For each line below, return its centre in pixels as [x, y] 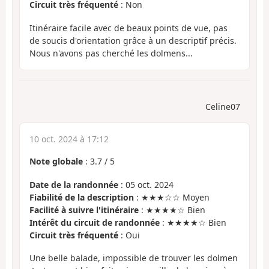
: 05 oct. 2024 [146, 184]
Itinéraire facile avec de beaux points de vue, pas [128, 28]
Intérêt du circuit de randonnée [95, 222]
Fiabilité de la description [82, 197]
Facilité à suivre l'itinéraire [84, 210]
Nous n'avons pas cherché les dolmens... [111, 53]
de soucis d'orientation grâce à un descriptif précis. [133, 40]
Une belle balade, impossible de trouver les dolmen [134, 258]
